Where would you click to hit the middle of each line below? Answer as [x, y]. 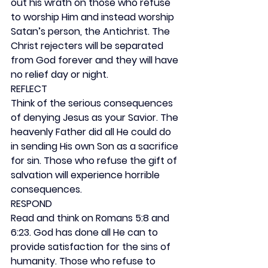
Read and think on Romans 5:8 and [91, 218]
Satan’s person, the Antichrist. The [92, 31]
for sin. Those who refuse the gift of [95, 161]
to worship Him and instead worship [94, 17]
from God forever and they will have [96, 60]
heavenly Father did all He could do [92, 132]
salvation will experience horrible [86, 175]
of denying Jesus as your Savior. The [96, 118]
